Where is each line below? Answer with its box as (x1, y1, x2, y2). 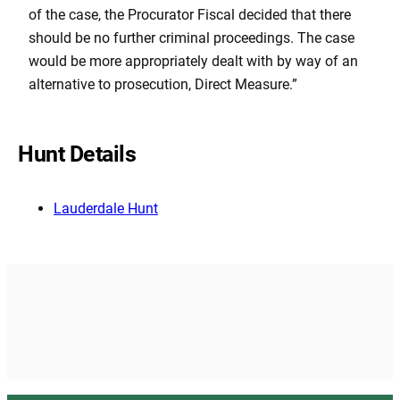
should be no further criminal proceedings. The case (29, 29, 354, 47)
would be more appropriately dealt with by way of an (29, 53, 358, 71)
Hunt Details (18, 141, 136, 168)
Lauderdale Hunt (54, 199, 158, 217)
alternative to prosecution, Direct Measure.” (29, 76, 297, 94)
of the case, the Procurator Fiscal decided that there (29, 6, 351, 24)
